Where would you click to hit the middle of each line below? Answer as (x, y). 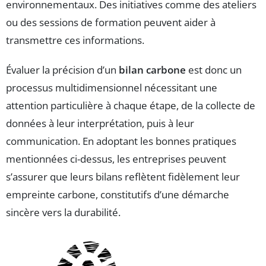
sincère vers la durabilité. (63, 212)
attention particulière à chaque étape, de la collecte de (131, 105)
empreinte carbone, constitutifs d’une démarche (118, 194)
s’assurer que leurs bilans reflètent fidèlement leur (123, 176)
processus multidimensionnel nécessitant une (112, 87)
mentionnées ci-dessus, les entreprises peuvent (116, 159)
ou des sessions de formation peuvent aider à (111, 22)
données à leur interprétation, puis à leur (100, 123)
